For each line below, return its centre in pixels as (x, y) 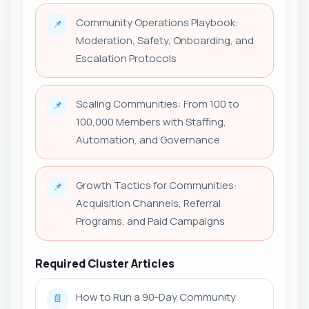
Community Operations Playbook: (157, 22)
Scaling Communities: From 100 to (158, 104)
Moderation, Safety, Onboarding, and (165, 40)
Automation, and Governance (148, 140)
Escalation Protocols (126, 58)
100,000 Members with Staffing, (151, 122)
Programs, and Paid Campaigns (150, 221)
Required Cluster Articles (105, 263)
